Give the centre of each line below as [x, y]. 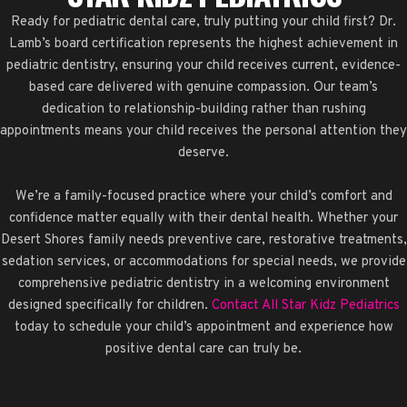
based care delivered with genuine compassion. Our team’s [203, 87]
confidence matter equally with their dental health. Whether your [203, 218]
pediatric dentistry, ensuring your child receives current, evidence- [203, 65]
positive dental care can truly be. [203, 349]
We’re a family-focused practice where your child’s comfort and [203, 196]
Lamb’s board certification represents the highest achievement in [203, 44]
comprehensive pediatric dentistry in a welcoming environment [203, 283]
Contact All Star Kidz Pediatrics [305, 305]
